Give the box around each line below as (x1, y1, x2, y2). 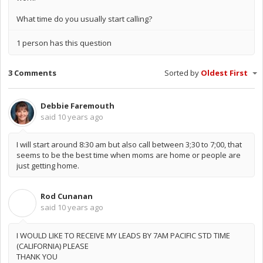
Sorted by (164, 68, 201, 79)
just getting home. (16, 160, 81, 171)
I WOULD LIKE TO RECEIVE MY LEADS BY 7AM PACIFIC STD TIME (16, 230, 230, 241)
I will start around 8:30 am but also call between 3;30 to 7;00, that (16, 139, 242, 150)
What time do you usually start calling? (16, 13, 152, 24)
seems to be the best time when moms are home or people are (16, 149, 241, 160)
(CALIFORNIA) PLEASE (16, 240, 89, 251)
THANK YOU (16, 251, 59, 262)
